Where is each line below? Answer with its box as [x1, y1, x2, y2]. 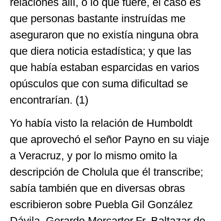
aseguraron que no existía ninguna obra [10, 28, 198, 41]
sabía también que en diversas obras [10, 182, 185, 195]
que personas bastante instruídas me [10, 12, 185, 25]
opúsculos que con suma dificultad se [10, 77, 188, 90]
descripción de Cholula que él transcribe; [10, 166, 203, 179]
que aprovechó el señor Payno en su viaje [10, 133, 209, 146]
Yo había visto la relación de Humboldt [10, 117, 192, 130]
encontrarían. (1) [10, 93, 88, 106]
